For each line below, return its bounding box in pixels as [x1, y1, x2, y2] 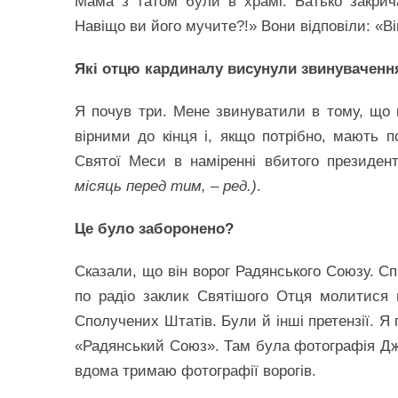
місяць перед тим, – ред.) [75, 178, 257, 195]
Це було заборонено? [75, 220, 234, 237]
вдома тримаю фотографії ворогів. [75, 362, 316, 379]
